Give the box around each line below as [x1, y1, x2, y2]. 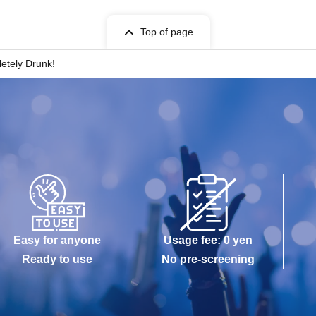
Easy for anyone [13, 234, 102, 246]
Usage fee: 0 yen [164, 234, 253, 246]
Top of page [140, 26, 193, 37]
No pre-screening [162, 253, 255, 265]
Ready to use [22, 253, 93, 265]
